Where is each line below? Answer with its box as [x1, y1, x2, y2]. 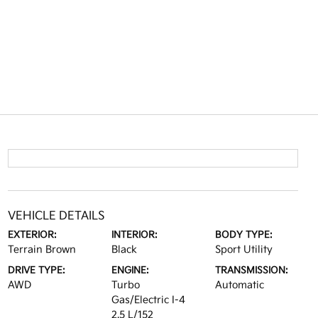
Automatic [215, 279, 265, 291]
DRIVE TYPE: [7, 265, 65, 276]
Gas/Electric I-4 [111, 294, 185, 306]
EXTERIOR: [7, 229, 57, 241]
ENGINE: [111, 265, 149, 276]
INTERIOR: [111, 229, 158, 241]
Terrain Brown [7, 243, 76, 256]
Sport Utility [215, 243, 273, 256]
